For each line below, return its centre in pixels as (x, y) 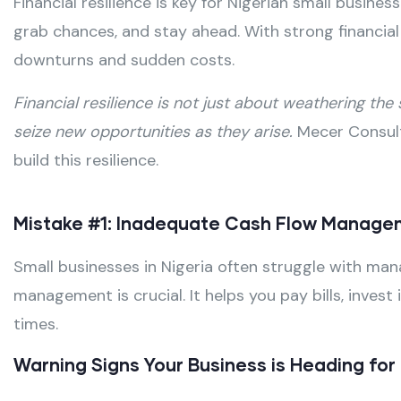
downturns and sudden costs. (124, 60)
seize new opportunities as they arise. (153, 132)
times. (36, 324)
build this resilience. (86, 161)
